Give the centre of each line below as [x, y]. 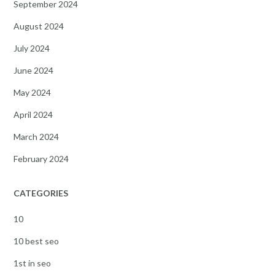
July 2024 [32, 48]
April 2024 [33, 114]
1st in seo [32, 263]
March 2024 [36, 136]
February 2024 [41, 158]
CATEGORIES [41, 193]
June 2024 [33, 70]
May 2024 [32, 92]
